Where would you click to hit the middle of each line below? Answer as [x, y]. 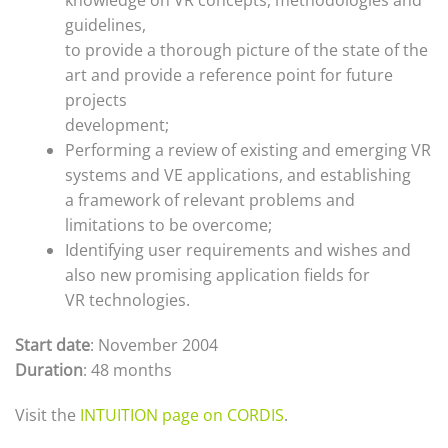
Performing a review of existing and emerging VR [248, 150]
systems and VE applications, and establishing [238, 175]
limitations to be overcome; [168, 225]
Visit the [47, 415]
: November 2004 [154, 345]
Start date [52, 345]
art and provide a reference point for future [229, 75]
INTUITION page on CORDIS [182, 415]
